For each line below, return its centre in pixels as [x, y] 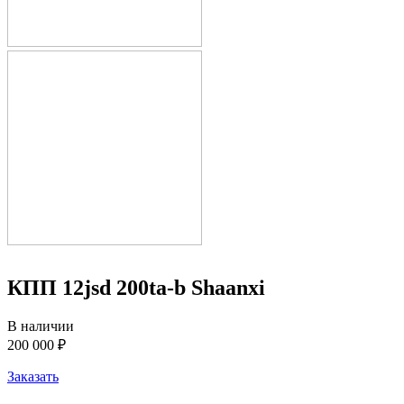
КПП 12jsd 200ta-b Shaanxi [136, 288]
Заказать [33, 376]
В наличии [41, 326]
